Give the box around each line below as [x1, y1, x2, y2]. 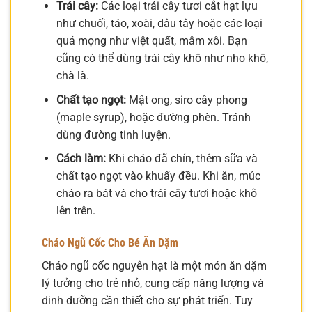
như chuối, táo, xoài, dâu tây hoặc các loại [56, 16, 263, 30]
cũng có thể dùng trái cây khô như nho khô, [56, 51, 268, 65]
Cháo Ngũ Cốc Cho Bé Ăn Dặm [42, 235, 178, 249]
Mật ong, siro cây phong [125, 93, 247, 107]
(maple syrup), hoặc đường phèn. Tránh [56, 110, 251, 124]
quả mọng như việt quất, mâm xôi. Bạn [56, 33, 247, 47]
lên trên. [56, 204, 95, 218]
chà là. [56, 68, 89, 82]
